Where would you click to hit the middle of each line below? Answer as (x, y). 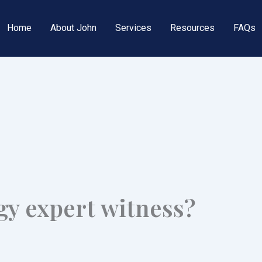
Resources (192, 28)
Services (133, 28)
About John (73, 28)
